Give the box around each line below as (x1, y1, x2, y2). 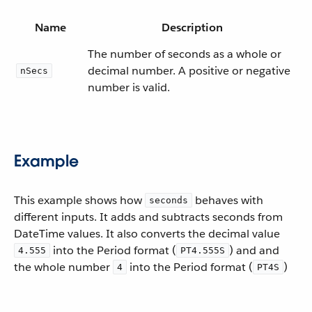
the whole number (14, 260, 113, 274)
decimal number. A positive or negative (88, 63, 290, 78)
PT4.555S (180, 245, 225, 256)
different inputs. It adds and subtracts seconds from (14, 210, 283, 224)
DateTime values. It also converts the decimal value (14, 226, 280, 241)
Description (161, 20, 223, 35)
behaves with (192, 193, 263, 208)
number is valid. (88, 80, 170, 95)
